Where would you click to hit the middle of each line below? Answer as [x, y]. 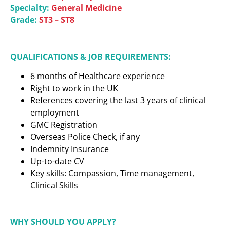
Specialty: [30, 7]
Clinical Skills [54, 185]
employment [55, 112]
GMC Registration [64, 124]
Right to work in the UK [74, 88]
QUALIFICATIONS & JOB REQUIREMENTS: [90, 56]
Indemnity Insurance [70, 149]
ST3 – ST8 [56, 20]
